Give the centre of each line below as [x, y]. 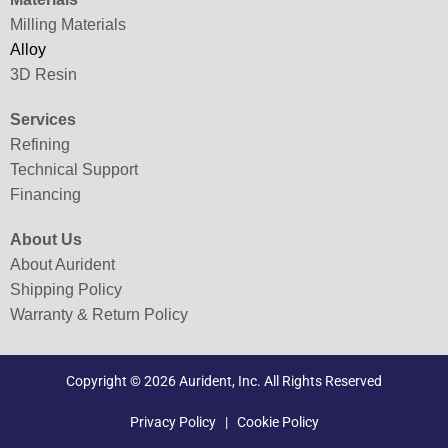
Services [43, 119]
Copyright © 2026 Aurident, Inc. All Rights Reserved [224, 380]
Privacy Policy [172, 421]
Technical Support [74, 169]
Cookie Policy [277, 421]
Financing [45, 194]
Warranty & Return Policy [99, 314]
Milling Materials [68, 24]
